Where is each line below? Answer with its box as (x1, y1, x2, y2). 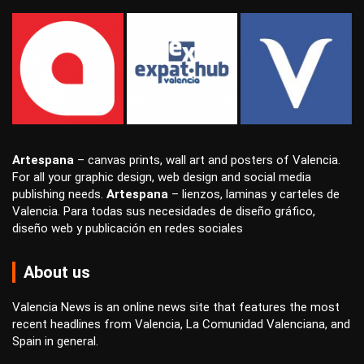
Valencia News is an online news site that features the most (12, 299, 340, 314)
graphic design (75, 169, 152, 184)
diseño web (12, 220, 73, 236)
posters (231, 152, 273, 167)
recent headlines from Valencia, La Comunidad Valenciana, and (12, 316, 350, 331)
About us (24, 262, 90, 282)
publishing (12, 186, 65, 201)
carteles (279, 186, 323, 201)
